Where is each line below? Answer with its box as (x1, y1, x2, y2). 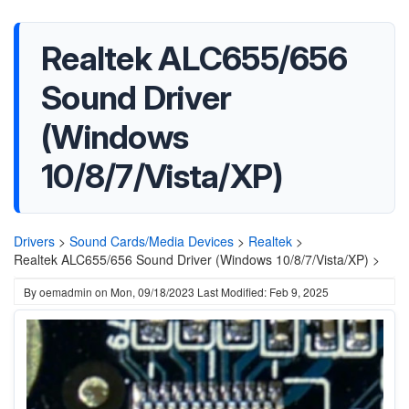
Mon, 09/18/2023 (110, 284, 194, 299)
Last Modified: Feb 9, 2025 (197, 284, 329, 299)
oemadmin (39, 284, 92, 299)
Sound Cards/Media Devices (69, 232, 234, 250)
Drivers (14, 232, 55, 250)
